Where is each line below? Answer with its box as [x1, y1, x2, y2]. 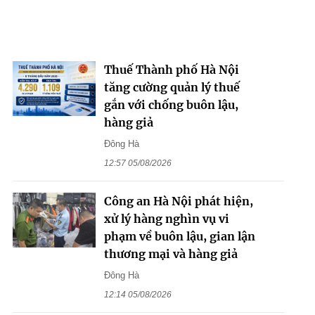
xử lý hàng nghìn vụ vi [103, 211, 229, 226]
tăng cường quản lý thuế [103, 79, 240, 94]
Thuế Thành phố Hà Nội [103, 62, 239, 77]
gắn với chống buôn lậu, [103, 97, 238, 112]
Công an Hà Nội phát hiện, [103, 193, 253, 208]
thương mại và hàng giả [103, 246, 238, 261]
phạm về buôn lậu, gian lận [103, 229, 255, 243]
